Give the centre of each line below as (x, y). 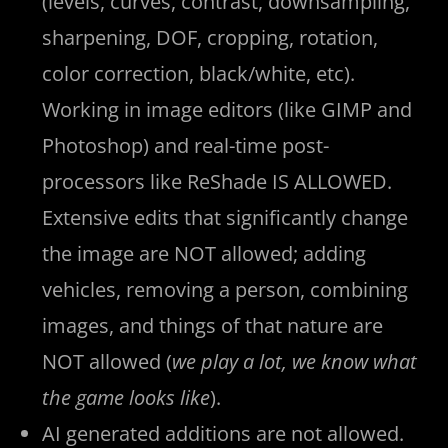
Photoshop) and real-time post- (186, 145)
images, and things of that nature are (213, 325)
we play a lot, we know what (295, 361)
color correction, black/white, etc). (199, 73)
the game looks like (126, 397)
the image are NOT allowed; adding (204, 253)
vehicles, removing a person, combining (225, 289)
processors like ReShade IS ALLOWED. (217, 181)
